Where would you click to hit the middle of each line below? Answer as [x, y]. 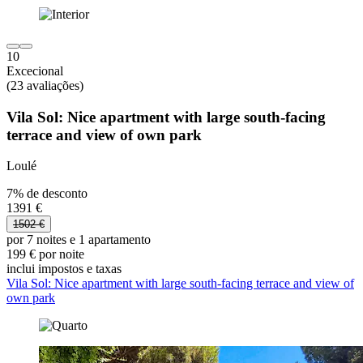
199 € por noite [45, 254]
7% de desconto [47, 194]
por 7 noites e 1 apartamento [79, 240]
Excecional [35, 70]
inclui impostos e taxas [64, 269]
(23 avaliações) [45, 85]
